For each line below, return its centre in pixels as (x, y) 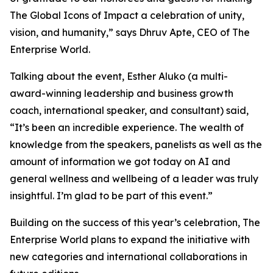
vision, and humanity (58, 32)
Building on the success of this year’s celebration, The (135, 222)
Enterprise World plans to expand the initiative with (130, 239)
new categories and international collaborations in (129, 257)
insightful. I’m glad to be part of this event (108, 196)
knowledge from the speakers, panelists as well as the (136, 144)
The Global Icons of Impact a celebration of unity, (127, 15)
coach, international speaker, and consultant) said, (129, 110)
